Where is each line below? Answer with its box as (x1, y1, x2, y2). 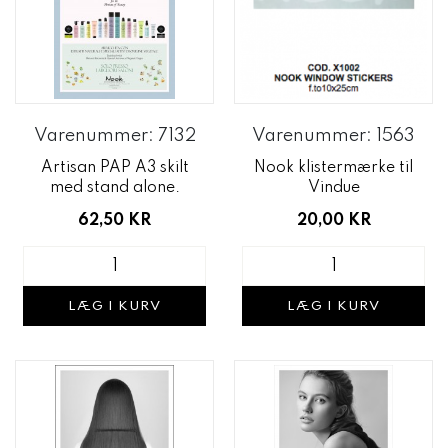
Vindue (307, 180, 360, 196)
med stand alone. (49, 180, 180, 196)
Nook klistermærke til (254, 160, 413, 176)
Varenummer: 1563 (252, 127, 415, 145)
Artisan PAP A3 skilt (40, 160, 189, 176)
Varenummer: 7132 (33, 127, 196, 145)
